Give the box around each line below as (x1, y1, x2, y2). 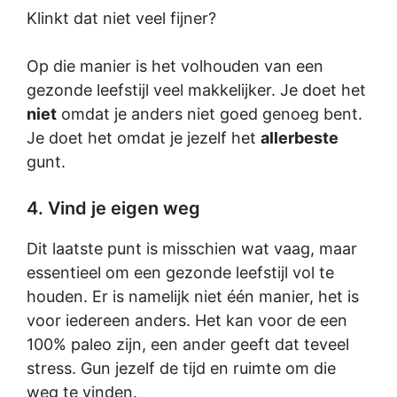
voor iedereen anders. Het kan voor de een (27, 311, 347, 330)
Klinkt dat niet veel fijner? (27, 9, 216, 27)
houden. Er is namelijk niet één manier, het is (27, 287, 359, 306)
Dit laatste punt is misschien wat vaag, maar (27, 239, 357, 258)
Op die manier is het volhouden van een (27, 57, 323, 75)
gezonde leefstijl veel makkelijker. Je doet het (27, 81, 366, 99)
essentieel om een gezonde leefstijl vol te (27, 263, 334, 282)
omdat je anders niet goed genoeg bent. (57, 105, 362, 123)
